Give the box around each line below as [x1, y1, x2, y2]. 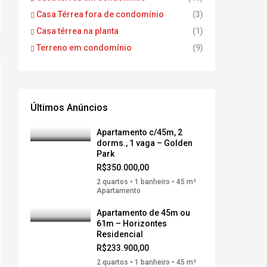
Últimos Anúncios [30, 102, 108, 113]
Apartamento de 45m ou [97, 208, 190, 218]
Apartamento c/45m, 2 [97, 128, 182, 137]
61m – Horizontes [97, 219, 167, 228]
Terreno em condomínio [36, 43, 132, 52]
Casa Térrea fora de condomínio [36, 10, 164, 19]
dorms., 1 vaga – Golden [97, 138, 193, 148]
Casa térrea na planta [36, 26, 119, 36]
